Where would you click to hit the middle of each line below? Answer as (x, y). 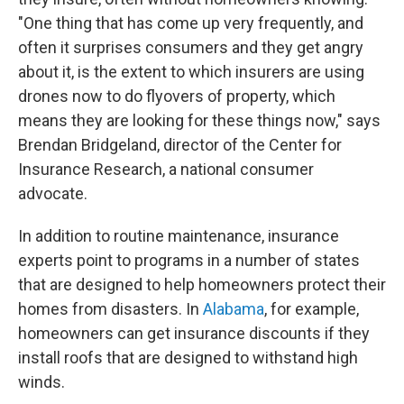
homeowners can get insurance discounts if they (194, 334)
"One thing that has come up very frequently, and (191, 23)
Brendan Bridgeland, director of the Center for (180, 145)
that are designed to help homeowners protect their (202, 285)
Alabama (234, 309)
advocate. (53, 194)
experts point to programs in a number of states (189, 261)
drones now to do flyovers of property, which (177, 96)
